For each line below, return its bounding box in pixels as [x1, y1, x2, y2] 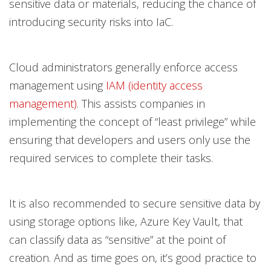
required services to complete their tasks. [9, 151, 213, 165]
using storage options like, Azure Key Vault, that [9, 214, 243, 229]
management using [9, 78, 106, 93]
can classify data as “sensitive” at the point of [9, 232, 226, 247]
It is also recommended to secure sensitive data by [9, 196, 260, 211]
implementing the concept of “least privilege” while [9, 114, 256, 129]
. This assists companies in [77, 96, 205, 111]
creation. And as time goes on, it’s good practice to [9, 250, 256, 265]
